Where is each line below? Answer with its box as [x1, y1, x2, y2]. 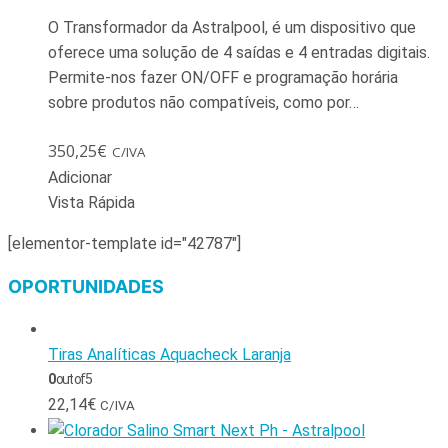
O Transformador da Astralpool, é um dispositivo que [48, 17, 416, 37]
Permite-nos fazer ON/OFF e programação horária [48, 67, 398, 87]
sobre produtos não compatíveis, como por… [48, 92, 359, 112]
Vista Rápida [48, 192, 135, 212]
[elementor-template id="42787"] [8, 233, 241, 253]
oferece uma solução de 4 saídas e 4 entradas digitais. [48, 42, 430, 62]
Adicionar [48, 167, 112, 187]
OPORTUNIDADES [8, 275, 164, 297]
